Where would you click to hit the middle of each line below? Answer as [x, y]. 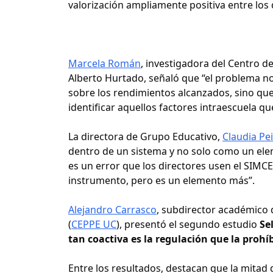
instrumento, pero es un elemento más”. [161, 180]
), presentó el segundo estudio [188, 224]
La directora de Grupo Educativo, [145, 136]
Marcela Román [105, 63]
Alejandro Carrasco [112, 209]
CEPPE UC [94, 224]
